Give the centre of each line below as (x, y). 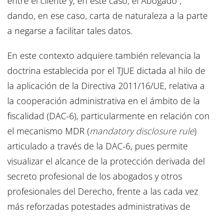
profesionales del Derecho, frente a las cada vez (103, 191)
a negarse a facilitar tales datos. (71, 31)
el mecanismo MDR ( (48, 131)
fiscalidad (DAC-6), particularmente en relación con (109, 116)
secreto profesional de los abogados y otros (95, 176)
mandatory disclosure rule (142, 131)
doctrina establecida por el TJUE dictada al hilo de (106, 71)
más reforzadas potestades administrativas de (99, 207)
